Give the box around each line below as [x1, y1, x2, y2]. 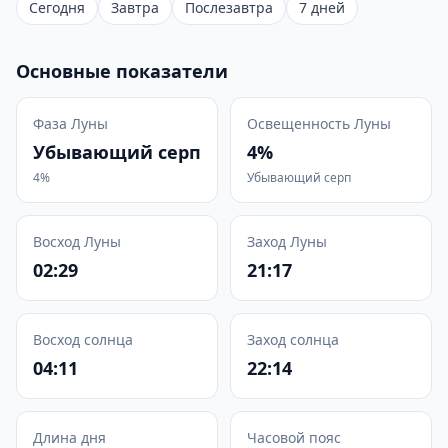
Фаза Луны [33, 114, 108, 133]
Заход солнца [247, 330, 339, 349]
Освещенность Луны [247, 114, 391, 133]
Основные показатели [16, 59, 228, 83]
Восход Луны [33, 232, 121, 251]
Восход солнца [33, 330, 133, 349]
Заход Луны [247, 232, 327, 251]
